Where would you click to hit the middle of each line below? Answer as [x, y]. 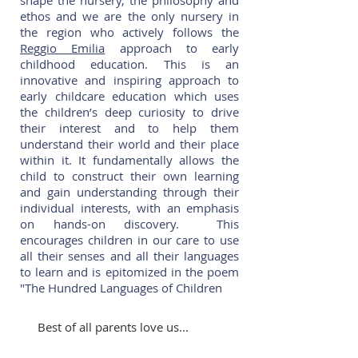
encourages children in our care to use [129, 240]
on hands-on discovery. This [129, 224]
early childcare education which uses [129, 96]
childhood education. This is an [129, 64]
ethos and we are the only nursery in [129, 16]
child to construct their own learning [129, 176]
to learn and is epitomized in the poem [129, 272]
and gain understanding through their [129, 192]
